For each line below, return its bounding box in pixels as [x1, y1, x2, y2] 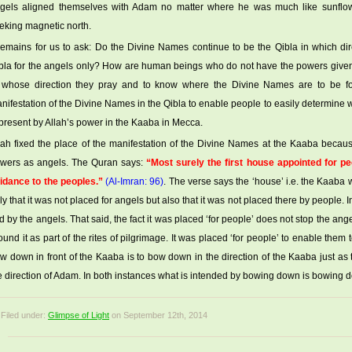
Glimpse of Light [48, 310, 109, 320]
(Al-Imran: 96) [105, 176, 164, 187]
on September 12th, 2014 [109, 310, 207, 320]
